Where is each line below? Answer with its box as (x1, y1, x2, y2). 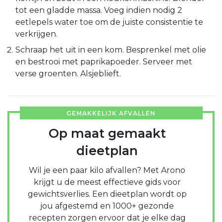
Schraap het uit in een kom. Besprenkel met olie (15, 45, 206, 55)
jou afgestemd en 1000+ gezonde (40, 201, 174, 211)
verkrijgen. (15, 29, 57, 39)
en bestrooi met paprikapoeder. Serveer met (15, 56, 192, 66)
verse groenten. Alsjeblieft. (15, 68, 121, 78)
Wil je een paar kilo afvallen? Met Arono (29, 165, 185, 175)
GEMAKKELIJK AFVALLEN (66, 109, 156, 117)
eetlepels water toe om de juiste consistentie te (15, 17, 203, 27)
